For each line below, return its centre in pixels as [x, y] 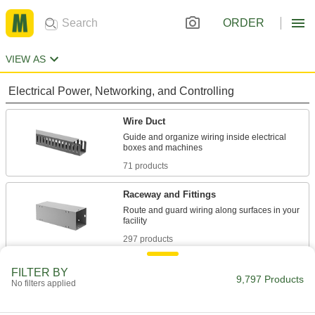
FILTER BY [40, 272]
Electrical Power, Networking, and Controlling [121, 91]
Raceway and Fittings [169, 194]
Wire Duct [144, 121]
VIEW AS [26, 59]
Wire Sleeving [153, 268]
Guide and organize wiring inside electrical [205, 137]
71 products [146, 166]
